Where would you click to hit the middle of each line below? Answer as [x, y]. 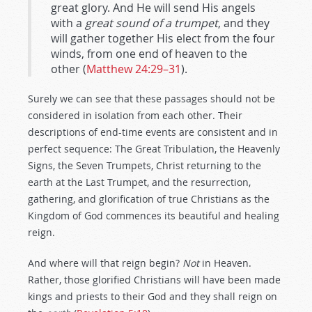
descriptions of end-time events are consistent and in [153, 132]
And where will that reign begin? [105, 263]
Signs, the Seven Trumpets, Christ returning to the [145, 165]
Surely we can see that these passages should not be [151, 99]
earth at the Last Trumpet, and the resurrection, [139, 182]
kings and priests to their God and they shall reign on [153, 296]
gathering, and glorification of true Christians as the [149, 199]
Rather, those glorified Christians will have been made [154, 280]
